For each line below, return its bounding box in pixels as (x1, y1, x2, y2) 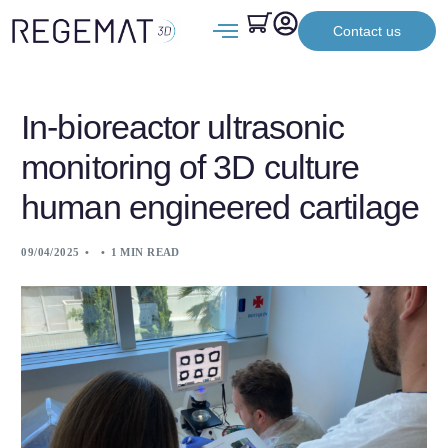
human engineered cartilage (21, 188, 420, 226)
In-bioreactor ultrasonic (21, 108, 345, 146)
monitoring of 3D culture (21, 148, 360, 186)
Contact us (332, 23, 401, 39)
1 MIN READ (110, 246, 180, 258)
